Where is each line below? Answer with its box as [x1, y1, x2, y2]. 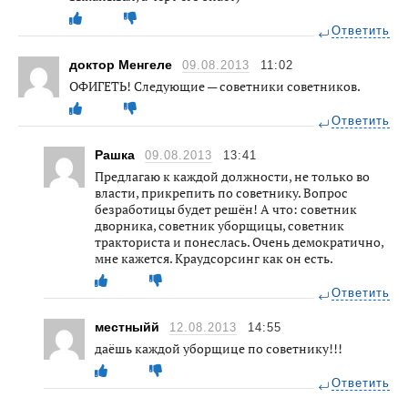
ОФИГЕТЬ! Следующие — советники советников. [69, 76, 361, 95]
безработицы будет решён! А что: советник [95, 199, 357, 218]
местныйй [95, 319, 163, 334]
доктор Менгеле [69, 56, 176, 72]
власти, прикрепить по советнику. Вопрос [95, 183, 348, 201]
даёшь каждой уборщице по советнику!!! [95, 339, 342, 357]
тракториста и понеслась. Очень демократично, [95, 232, 383, 250]
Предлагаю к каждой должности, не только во [95, 167, 370, 185]
